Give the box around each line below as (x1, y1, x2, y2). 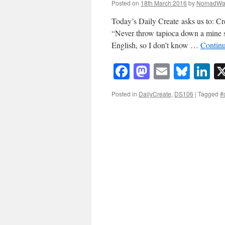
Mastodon (150, 60, 213, 82)
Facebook (130, 60, 191, 82)
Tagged (198, 89, 218, 98)
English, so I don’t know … (111, 40, 200, 50)
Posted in (111, 89, 137, 98)
